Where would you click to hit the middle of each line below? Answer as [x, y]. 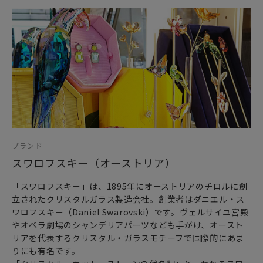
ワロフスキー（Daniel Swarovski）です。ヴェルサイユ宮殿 [130, 212]
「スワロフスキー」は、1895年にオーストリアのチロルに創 [130, 186]
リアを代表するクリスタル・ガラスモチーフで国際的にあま [128, 237]
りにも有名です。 [46, 250]
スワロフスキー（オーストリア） [94, 162]
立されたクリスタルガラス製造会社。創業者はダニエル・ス [128, 199]
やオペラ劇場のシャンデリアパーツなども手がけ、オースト [128, 225]
